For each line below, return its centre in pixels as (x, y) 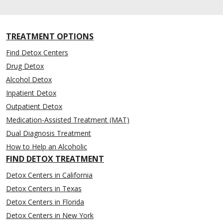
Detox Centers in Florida (45, 202)
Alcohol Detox (29, 79)
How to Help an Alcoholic (47, 146)
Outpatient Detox (34, 106)
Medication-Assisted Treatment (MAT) (68, 119)
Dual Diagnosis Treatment (49, 133)
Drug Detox (25, 66)
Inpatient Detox (31, 93)
